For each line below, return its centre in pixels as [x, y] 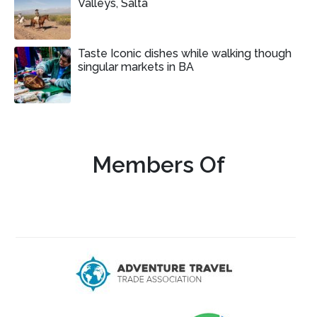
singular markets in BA [136, 67]
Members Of [158, 165]
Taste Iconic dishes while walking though [185, 54]
